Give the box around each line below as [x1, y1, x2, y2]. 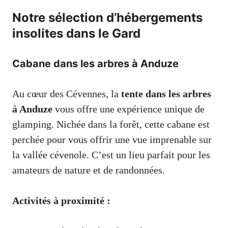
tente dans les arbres [121, 88, 211, 99]
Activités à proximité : [12, 194, 110, 206]
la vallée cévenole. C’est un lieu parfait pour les [12, 149, 210, 160]
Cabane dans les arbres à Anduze [12, 57, 179, 70]
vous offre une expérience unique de [52, 103, 205, 115]
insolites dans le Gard [12, 25, 140, 41]
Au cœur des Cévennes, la [12, 88, 121, 99]
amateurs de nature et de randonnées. [12, 164, 165, 176]
